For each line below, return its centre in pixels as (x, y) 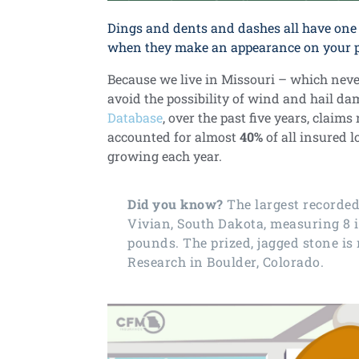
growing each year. (165, 155)
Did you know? (177, 204)
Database (135, 117)
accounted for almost (174, 136)
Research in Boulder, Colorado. (226, 261)
